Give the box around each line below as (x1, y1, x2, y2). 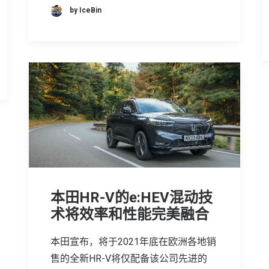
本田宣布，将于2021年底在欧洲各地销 (50, 235, 216, 247)
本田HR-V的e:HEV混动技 (50, 189, 213, 206)
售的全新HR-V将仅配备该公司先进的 (50, 252, 207, 264)
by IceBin (70, 6, 101, 15)
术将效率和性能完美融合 (50, 205, 209, 223)
